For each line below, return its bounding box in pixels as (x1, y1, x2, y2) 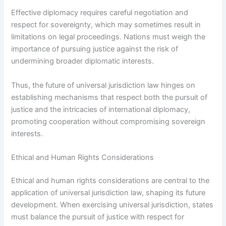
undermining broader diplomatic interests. (11, 56, 154, 66)
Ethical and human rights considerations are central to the (11, 176, 210, 185)
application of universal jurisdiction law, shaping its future (11, 188, 206, 197)
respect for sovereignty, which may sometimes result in (11, 20, 201, 30)
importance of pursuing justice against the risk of (11, 44, 179, 54)
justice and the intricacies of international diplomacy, (11, 104, 191, 114)
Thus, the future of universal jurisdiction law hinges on (11, 80, 196, 90)
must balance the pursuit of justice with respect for (11, 212, 185, 221)
